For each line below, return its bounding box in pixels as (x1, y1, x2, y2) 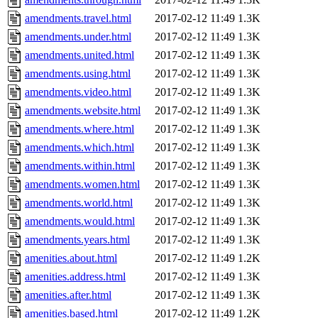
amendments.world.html (25, 197, 133, 209)
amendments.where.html (25, 123, 134, 136)
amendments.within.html (25, 160, 135, 172)
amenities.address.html (25, 270, 126, 283)
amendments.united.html (25, 49, 134, 62)
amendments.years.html (25, 234, 130, 246)
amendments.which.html (25, 141, 134, 154)
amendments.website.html (25, 104, 141, 117)
